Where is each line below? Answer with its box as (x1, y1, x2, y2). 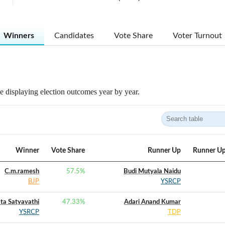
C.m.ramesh (5, 168, 39, 175)
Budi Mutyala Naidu (124, 168, 181, 175)
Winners (3, 32, 34, 40)
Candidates (54, 32, 94, 40)
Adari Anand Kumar (124, 199, 181, 205)
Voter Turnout (172, 32, 222, 40)
